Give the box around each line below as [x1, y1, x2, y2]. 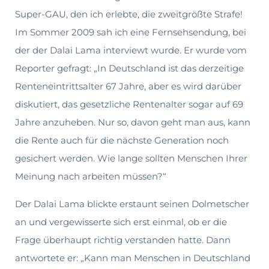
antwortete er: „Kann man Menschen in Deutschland [15, 252, 250, 264]
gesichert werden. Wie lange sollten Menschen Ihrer [15, 152, 247, 164]
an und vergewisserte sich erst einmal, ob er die [15, 216, 227, 228]
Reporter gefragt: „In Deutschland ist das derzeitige [15, 62, 244, 74]
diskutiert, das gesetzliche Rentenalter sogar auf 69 [15, 98, 243, 110]
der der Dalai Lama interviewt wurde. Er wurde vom [15, 44, 247, 56]
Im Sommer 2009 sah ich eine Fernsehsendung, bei [15, 26, 246, 38]
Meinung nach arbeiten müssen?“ [15, 170, 166, 182]
